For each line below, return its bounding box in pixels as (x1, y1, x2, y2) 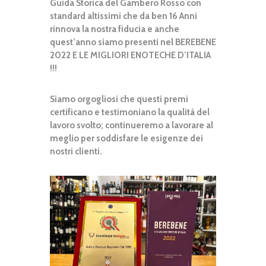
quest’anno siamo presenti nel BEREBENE (50, 37, 216, 48)
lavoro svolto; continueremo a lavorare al (50, 120, 213, 131)
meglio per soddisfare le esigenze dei (50, 133, 203, 144)
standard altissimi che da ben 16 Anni (50, 11, 197, 22)
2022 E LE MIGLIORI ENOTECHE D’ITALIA (50, 50, 211, 61)
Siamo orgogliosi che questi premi (50, 94, 188, 105)
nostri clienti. (50, 146, 102, 157)
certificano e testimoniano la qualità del (50, 107, 210, 118)
